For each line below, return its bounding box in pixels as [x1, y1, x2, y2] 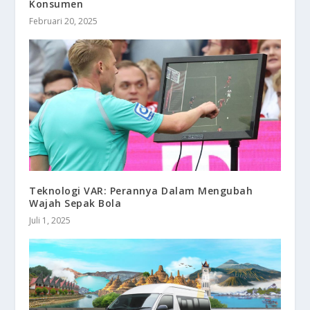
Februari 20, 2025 [29, 15, 98, 27]
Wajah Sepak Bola [29, 197, 122, 210]
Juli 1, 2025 [29, 215, 71, 227]
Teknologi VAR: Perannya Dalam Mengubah [29, 184, 253, 198]
